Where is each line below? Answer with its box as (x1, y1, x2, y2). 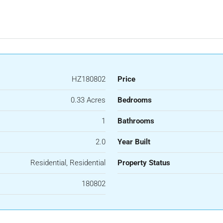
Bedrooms (117, 95, 152, 105)
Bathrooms (117, 116, 154, 125)
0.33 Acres (71, 95, 106, 105)
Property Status (117, 158, 170, 167)
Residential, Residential (30, 158, 106, 167)
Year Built (117, 137, 150, 146)
